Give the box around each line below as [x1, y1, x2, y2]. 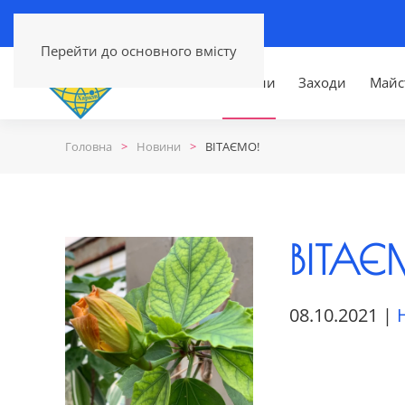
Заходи [298, 73, 347, 92]
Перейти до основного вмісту [41, 42, 237, 60]
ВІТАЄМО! [205, 137, 259, 155]
